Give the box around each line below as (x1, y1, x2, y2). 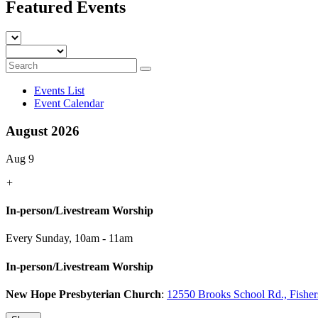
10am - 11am (75, 232, 133, 245)
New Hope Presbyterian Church (6, 287, 161, 300)
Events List (34, 84, 84, 97)
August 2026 (6, 124, 79, 139)
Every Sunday (6, 232, 69, 245)
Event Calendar (34, 97, 104, 110)
